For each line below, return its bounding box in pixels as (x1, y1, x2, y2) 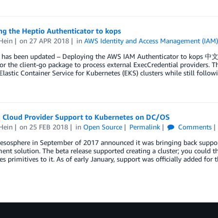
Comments (176, 122, 212, 131)
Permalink (129, 122, 160, 131)
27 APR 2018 (29, 36, 70, 45)
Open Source (83, 122, 123, 131)
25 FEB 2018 (29, 122, 69, 131)
